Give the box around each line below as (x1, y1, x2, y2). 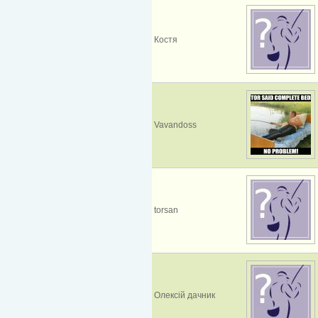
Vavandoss (154, 119, 197, 130)
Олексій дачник (154, 290, 215, 300)
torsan (154, 204, 178, 215)
